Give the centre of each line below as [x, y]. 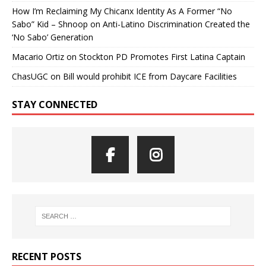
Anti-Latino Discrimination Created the [176, 24]
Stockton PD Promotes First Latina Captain [162, 56]
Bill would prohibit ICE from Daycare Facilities [150, 76]
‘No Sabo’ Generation [53, 37]
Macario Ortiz [38, 56]
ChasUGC [30, 76]
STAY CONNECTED [55, 104]
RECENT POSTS [47, 256]
